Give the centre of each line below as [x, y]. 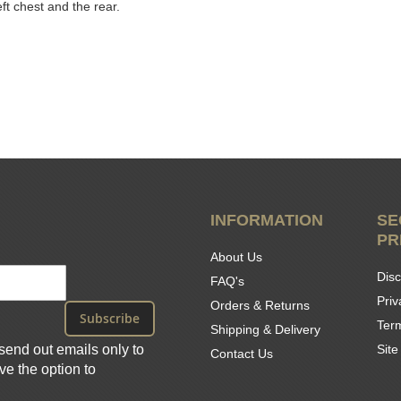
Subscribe [109, 319]
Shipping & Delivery [266, 330]
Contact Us [242, 354]
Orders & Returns [260, 306]
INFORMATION [267, 221]
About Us [237, 257]
